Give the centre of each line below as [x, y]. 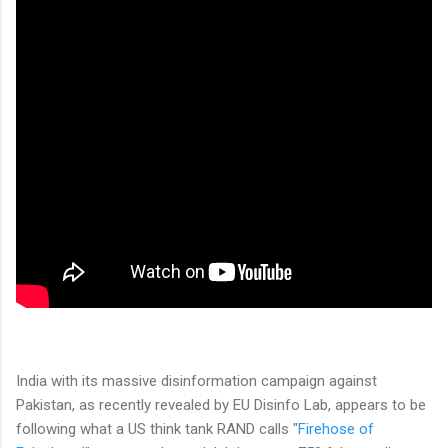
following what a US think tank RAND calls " [157, 428]
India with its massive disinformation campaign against [196, 380]
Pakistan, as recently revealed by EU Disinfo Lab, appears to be [221, 404]
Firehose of [336, 428]
